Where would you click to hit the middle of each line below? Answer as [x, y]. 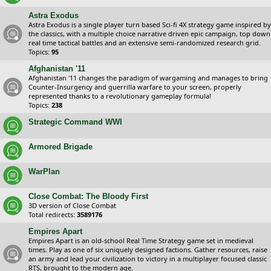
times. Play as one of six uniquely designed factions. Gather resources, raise [148, 250]
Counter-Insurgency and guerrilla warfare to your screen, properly [135, 87]
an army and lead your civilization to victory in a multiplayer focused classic [148, 259]
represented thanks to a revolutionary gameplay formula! [120, 96]
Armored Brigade [60, 147]
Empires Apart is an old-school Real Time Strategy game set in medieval [141, 240]
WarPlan [44, 171]
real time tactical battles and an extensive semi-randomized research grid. [145, 43]
